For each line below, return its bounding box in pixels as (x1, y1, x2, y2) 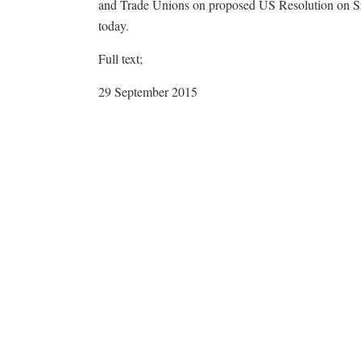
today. (98, 17, 129, 34)
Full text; (98, 50, 143, 67)
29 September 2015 (98, 83, 197, 100)
